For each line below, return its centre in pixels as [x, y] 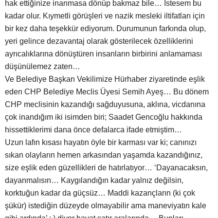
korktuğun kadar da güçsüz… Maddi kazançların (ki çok [100, 193]
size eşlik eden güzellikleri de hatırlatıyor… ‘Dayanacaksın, [106, 168]
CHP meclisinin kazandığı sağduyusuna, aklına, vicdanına [105, 105]
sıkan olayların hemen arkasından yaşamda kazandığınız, [104, 155]
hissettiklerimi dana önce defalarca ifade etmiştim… [93, 130]
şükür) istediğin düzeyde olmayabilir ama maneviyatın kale [106, 206]
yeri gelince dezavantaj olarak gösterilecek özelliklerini [99, 41]
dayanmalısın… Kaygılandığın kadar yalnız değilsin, [94, 181]
